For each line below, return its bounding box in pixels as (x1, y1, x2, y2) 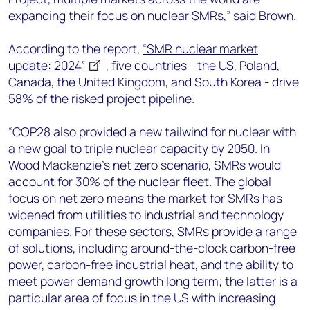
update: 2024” (8, 57, 85, 73)
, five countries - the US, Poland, (106, 57, 280, 73)
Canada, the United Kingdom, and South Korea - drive (8, 73, 299, 90)
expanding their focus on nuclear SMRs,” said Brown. (8, 7, 296, 24)
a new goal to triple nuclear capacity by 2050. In (8, 140, 270, 156)
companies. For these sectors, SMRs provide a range (8, 223, 297, 239)
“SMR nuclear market (143, 40, 258, 57)
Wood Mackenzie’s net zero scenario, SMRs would (8, 156, 281, 173)
